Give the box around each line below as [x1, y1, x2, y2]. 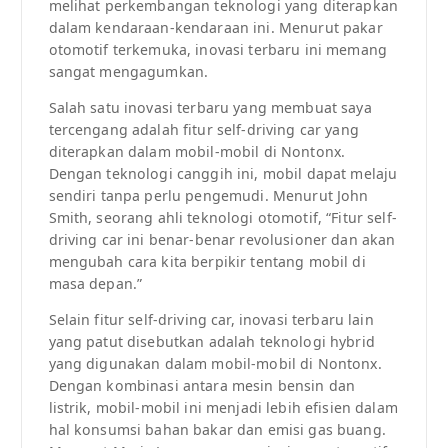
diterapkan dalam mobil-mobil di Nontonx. [48, 142, 346, 162]
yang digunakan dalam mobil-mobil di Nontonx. [48, 354, 382, 374]
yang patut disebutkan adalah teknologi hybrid [48, 332, 375, 352]
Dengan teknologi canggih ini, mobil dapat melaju [48, 164, 398, 184]
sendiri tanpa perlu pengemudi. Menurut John [48, 186, 369, 206]
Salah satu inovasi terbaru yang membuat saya [48, 98, 372, 118]
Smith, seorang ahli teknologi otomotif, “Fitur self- [48, 208, 397, 228]
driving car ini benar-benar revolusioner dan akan [48, 230, 396, 250]
